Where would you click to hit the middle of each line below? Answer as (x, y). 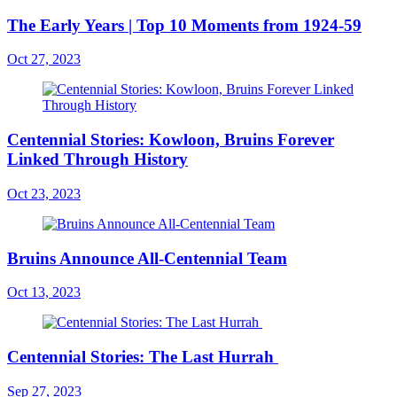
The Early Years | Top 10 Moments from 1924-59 (184, 25)
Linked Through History (97, 160)
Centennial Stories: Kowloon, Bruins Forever (171, 140)
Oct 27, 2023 (44, 59)
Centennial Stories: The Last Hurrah (143, 357)
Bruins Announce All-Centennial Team (147, 258)
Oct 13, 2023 (44, 292)
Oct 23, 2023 (44, 193)
